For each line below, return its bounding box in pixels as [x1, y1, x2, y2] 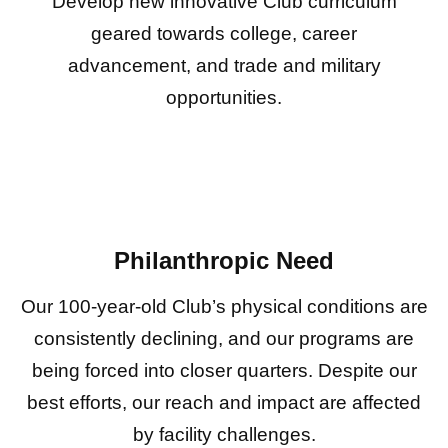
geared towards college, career [91, 23, 357, 45]
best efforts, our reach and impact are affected [27, 391, 421, 413]
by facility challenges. [132, 423, 316, 445]
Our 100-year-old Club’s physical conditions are [20, 295, 428, 317]
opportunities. [166, 87, 282, 109]
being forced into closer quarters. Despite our [31, 359, 417, 381]
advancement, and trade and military [67, 55, 381, 77]
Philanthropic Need [114, 246, 334, 274]
